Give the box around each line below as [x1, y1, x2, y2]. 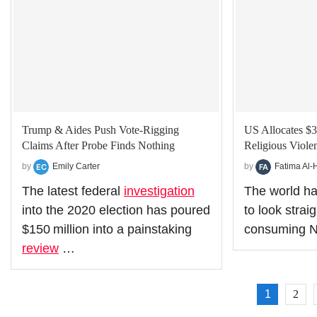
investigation [124, 183, 195, 198]
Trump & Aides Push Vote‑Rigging [22, 123, 179, 136]
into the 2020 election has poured [22, 202, 210, 217]
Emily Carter [52, 161, 100, 171]
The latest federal [22, 183, 124, 198]
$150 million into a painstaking [22, 221, 192, 236]
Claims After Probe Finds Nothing [22, 139, 175, 151]
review [22, 241, 59, 255]
